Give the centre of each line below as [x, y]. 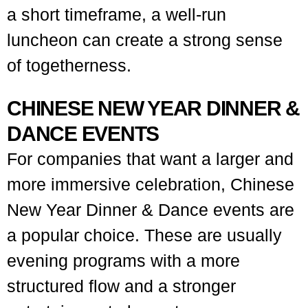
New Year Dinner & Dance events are [151, 210]
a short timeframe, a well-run [117, 14]
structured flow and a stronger [121, 286]
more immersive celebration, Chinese [151, 184]
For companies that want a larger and [150, 159]
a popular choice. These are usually [144, 235]
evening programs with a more [123, 261]
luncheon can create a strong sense [145, 40]
